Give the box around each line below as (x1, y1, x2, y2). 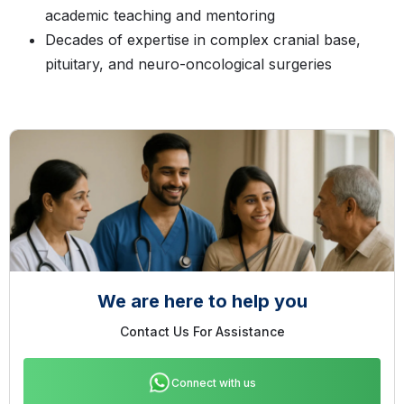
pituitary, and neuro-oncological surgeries (45, 55, 332, 74)
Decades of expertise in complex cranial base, (45, 31, 361, 50)
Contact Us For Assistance (119, 324, 285, 340)
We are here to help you (96, 290, 308, 313)
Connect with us (170, 376, 257, 390)
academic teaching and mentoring (45, 6, 275, 25)
